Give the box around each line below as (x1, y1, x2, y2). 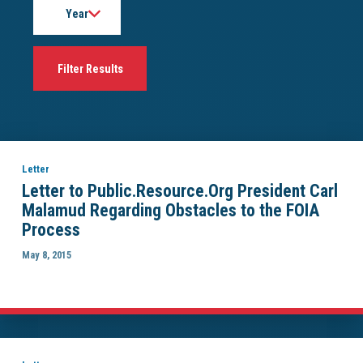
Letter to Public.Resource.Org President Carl (21, 180, 338, 201)
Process (21, 219, 80, 240)
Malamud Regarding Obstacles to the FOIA (21, 199, 319, 220)
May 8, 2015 (21, 249, 71, 262)
